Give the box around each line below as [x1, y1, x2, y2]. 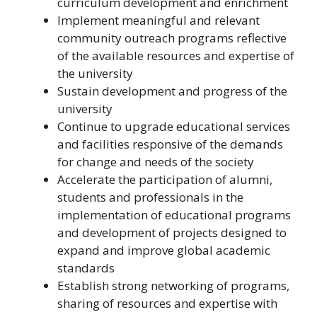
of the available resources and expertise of [57, 47, 294, 64]
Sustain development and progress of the [57, 83, 287, 100]
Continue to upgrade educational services [57, 118, 290, 135]
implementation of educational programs [57, 207, 291, 224]
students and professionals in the [57, 189, 243, 206]
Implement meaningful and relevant [57, 12, 260, 29]
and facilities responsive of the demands [57, 136, 283, 153]
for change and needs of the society [57, 154, 254, 171]
